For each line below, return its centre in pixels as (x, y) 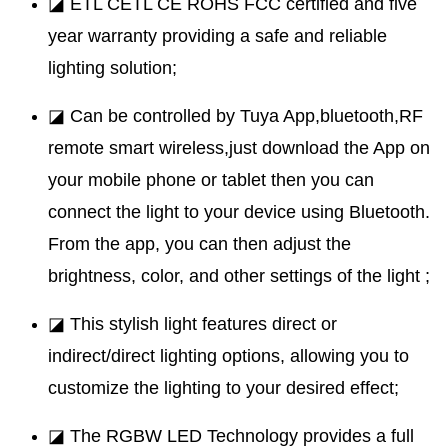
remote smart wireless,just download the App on (239, 148)
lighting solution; (112, 68)
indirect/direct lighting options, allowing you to (228, 356)
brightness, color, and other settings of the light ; (239, 276)
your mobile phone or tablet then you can (211, 180)
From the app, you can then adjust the (199, 244)
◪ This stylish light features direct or (192, 324)
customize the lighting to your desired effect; (223, 388)
